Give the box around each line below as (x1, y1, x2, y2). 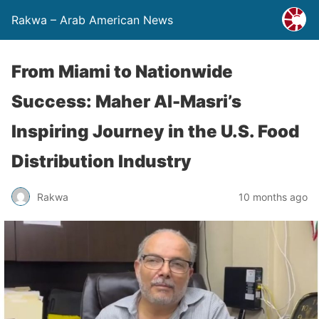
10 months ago (239, 190, 308, 203)
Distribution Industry (11, 151, 192, 172)
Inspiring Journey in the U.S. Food (11, 121, 299, 142)
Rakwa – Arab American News (11, 13, 173, 27)
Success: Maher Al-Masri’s (11, 91, 241, 112)
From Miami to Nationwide (11, 61, 233, 82)
